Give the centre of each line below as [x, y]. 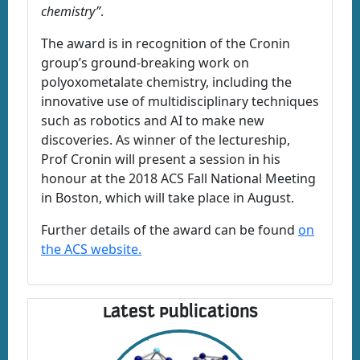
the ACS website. [91, 250]
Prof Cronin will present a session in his [161, 160]
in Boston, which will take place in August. [168, 198]
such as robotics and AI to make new [153, 121]
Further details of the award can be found [170, 230]
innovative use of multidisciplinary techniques [180, 102]
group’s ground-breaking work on [145, 63]
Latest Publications [180, 311]
